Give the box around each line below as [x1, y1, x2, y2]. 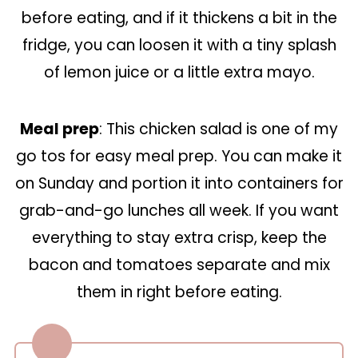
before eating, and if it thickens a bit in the [21, 7, 337, 29]
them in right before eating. [76, 281, 282, 303]
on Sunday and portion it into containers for [14, 173, 344, 194]
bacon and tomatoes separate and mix [28, 254, 330, 276]
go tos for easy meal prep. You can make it [16, 145, 342, 167]
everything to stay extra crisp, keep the [31, 227, 327, 249]
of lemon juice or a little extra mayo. [43, 62, 315, 83]
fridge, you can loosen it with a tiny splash [22, 34, 336, 56]
